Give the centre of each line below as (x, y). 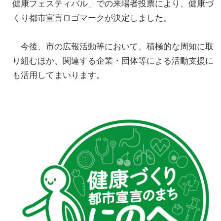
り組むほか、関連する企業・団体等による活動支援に (113, 60)
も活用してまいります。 (58, 75)
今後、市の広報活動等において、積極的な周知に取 (113, 46)
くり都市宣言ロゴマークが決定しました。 (92, 18)
